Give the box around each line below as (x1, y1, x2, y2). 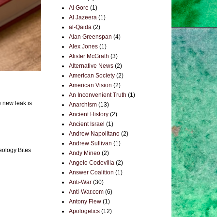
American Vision (69, 82, 112, 89)
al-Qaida (69, 24, 92, 31)
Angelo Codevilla (69, 159, 114, 166)
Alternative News (69, 62, 113, 69)
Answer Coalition (69, 169, 114, 176)
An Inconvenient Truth (69, 92, 126, 98)
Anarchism (69, 101, 97, 108)
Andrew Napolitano (69, 130, 120, 137)
